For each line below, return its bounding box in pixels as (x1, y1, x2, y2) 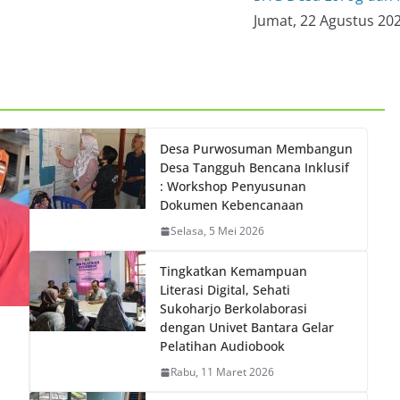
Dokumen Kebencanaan (159, 196, 304, 213)
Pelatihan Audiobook (159, 337, 285, 354)
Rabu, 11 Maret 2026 (170, 364, 274, 379)
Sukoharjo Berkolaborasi (159, 300, 307, 317)
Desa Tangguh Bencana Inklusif (159, 159, 349, 176)
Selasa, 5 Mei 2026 (170, 223, 264, 238)
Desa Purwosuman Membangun (159, 140, 353, 157)
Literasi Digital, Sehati (159, 281, 290, 298)
